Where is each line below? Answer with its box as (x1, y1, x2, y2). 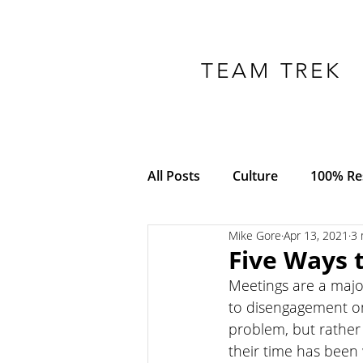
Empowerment (180, 297, 271, 314)
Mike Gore (228, 227, 281, 243)
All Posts (147, 167, 200, 185)
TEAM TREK (201, 58, 343, 83)
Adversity (271, 232, 331, 250)
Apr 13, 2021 (284, 227, 348, 243)
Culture (233, 167, 278, 185)
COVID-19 (180, 232, 239, 250)
